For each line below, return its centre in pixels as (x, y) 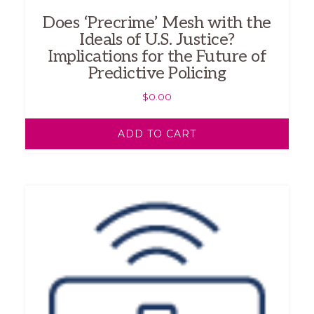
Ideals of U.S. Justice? (157, 39)
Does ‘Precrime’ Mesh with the (157, 22)
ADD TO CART (157, 134)
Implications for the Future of (157, 56)
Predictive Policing (157, 73)
